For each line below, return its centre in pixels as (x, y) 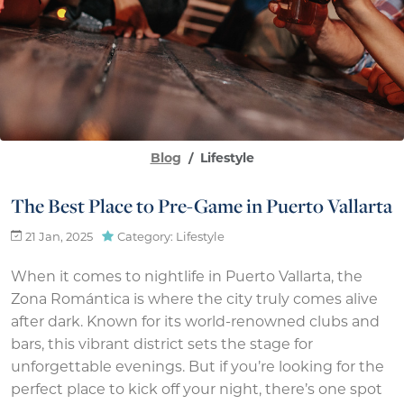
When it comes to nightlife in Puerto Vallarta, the (187, 278)
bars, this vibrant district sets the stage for (162, 346)
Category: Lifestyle (171, 238)
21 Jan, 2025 (59, 238)
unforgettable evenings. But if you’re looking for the (197, 368)
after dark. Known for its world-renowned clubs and (195, 323)
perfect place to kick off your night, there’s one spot (197, 391)
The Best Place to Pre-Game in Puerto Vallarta (202, 206)
